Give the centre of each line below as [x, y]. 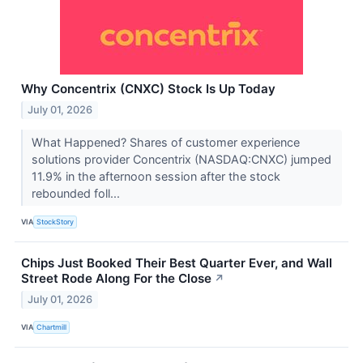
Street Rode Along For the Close [116, 278]
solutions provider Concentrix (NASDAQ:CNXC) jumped [181, 159]
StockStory [56, 222]
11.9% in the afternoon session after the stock [156, 176]
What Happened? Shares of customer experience [165, 142]
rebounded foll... [77, 193]
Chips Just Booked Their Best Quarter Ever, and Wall [177, 263]
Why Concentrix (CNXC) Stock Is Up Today [148, 88]
